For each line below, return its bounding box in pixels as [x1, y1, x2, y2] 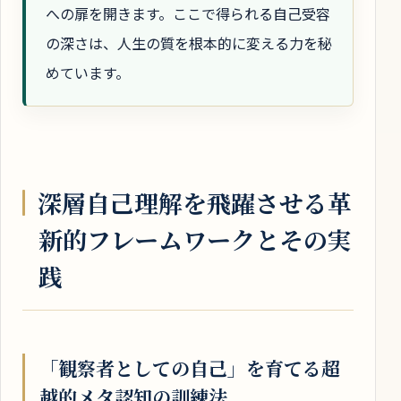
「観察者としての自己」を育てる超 [39, 354, 340, 382]
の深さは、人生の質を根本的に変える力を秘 [46, 32, 332, 55]
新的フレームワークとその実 [38, 221, 352, 257]
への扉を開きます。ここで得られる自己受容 [46, 3, 330, 25]
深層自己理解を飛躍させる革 [38, 184, 352, 220]
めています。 [46, 62, 130, 84]
